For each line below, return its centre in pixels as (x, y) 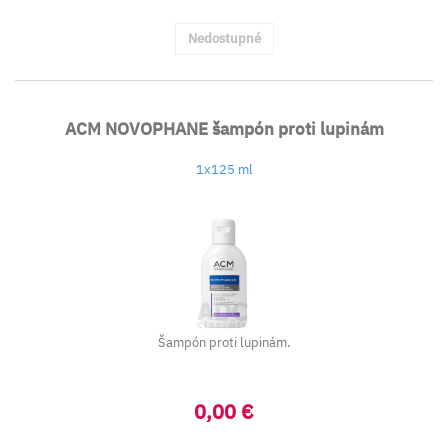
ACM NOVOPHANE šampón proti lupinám (224, 129)
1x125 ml (224, 169)
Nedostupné (224, 38)
